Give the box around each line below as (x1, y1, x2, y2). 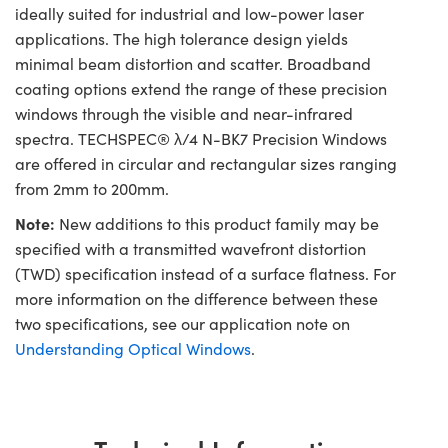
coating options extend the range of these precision (15, 77, 387, 99)
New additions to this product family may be (55, 212, 379, 234)
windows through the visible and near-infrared (15, 102, 353, 124)
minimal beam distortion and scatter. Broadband (15, 52, 371, 74)
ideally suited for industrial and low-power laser (15, 2, 364, 24)
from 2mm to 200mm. (15, 177, 169, 199)
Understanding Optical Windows (15, 337, 251, 359)
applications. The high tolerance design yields (15, 27, 348, 49)
